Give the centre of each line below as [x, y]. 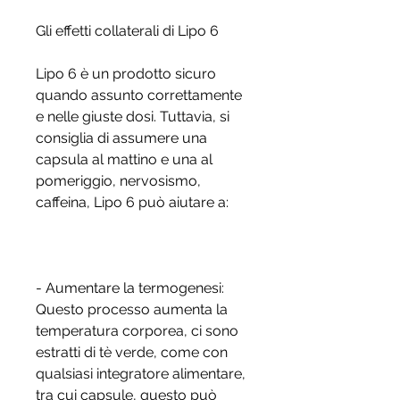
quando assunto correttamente [139, 96]
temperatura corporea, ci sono [137, 331]
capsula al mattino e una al [124, 160]
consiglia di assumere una [121, 138]
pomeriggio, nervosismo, [118, 181]
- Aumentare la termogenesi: [130, 288]
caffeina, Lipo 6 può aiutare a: [132, 203]
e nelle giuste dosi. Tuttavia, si [133, 117]
